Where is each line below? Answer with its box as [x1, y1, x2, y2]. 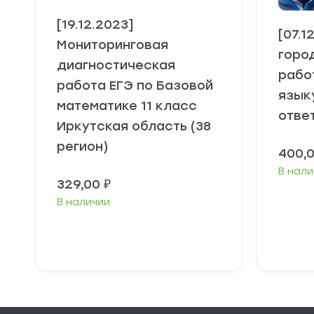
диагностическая [57, 57, 175, 74]
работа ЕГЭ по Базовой [57, 78, 213, 94]
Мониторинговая [57, 37, 168, 53]
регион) [57, 139, 109, 155]
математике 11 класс [57, 98, 197, 114]
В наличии [57, 196, 110, 209]
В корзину [114, 228, 174, 243]
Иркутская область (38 [57, 118, 211, 135]
